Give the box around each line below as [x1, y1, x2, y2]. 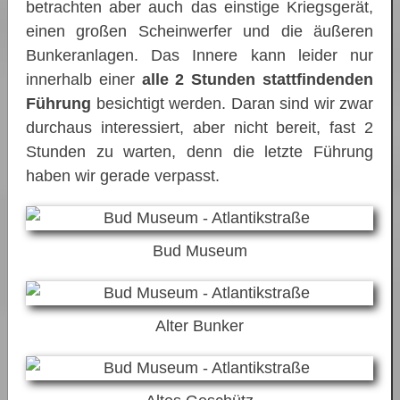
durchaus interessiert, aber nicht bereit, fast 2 [26, 119, 373, 137]
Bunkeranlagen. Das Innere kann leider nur [26, 46, 373, 65]
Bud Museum [152, 242, 247, 261]
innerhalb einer [26, 71, 142, 89]
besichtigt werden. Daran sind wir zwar [91, 95, 373, 113]
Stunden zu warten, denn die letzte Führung [26, 143, 373, 162]
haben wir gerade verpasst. [26, 167, 220, 186]
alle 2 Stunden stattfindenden [141, 71, 374, 89]
